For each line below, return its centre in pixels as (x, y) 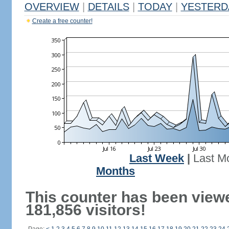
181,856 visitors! (85, 210)
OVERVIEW (52, 7)
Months (116, 171)
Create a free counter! (62, 21)
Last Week (157, 158)
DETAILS (108, 7)
